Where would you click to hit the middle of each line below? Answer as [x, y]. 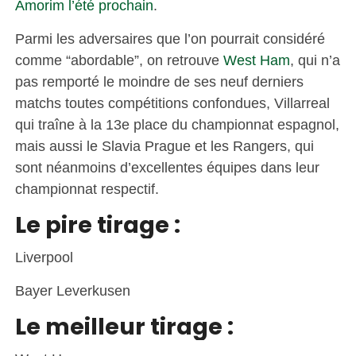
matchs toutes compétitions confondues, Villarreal [172, 103]
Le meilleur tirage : [126, 326]
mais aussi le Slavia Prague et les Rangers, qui [164, 145]
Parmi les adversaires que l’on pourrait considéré [170, 38]
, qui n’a [315, 60]
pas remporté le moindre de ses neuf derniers [159, 81]
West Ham [256, 60]
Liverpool [46, 257]
